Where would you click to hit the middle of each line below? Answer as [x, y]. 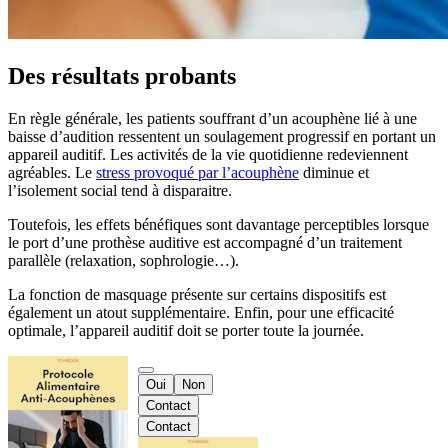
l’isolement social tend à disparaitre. [120, 191]
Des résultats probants [122, 76]
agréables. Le [52, 173]
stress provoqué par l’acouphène [197, 173]
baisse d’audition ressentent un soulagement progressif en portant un [222, 137]
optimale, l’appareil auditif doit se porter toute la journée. [186, 331]
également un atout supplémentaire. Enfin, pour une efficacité [201, 313]
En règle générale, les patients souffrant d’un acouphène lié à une [212, 119]
